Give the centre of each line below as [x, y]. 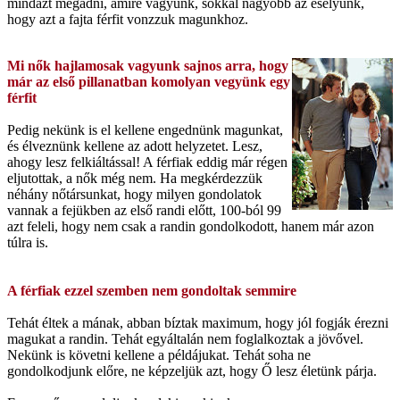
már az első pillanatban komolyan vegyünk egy [149, 82]
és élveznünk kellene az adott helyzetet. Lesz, [135, 146]
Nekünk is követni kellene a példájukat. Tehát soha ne [159, 355]
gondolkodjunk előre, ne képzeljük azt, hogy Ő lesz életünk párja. [192, 371]
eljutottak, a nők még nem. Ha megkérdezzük [135, 179]
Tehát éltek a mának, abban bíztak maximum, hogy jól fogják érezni [198, 323]
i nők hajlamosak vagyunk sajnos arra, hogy [154, 66]
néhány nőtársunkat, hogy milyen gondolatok [134, 195]
